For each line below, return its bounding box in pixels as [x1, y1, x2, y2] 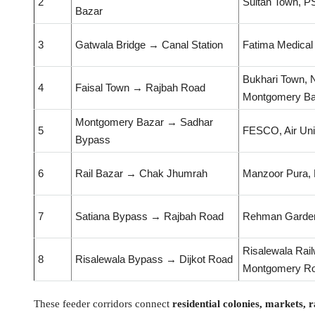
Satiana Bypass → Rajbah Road [75, 210, 224, 223]
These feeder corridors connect [34, 298, 172, 310]
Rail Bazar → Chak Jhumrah [75, 167, 207, 180]
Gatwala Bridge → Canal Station [75, 39, 223, 51]
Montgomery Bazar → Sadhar [75, 116, 213, 129]
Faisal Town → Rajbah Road [75, 82, 205, 94]
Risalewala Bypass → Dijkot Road [75, 253, 233, 266]
